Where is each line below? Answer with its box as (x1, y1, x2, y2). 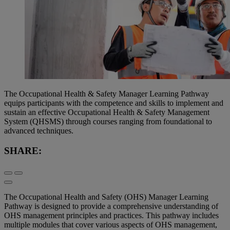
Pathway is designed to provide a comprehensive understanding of (4, 202, 218, 211)
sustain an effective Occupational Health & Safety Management (4, 107, 209, 117)
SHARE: (4, 145, 42, 156)
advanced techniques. (4, 126, 73, 135)
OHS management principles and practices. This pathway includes (4, 211, 219, 220)
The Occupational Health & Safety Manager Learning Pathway (4, 89, 209, 98)
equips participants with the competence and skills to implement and (4, 98, 223, 107)
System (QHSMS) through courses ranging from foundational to (4, 117, 212, 126)
